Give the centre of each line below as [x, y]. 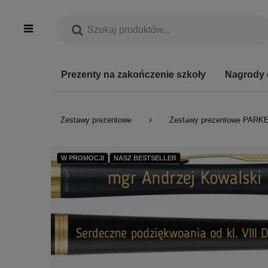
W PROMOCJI [83, 158]
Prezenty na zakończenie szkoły [133, 74]
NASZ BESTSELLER [145, 158]
